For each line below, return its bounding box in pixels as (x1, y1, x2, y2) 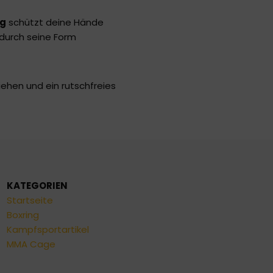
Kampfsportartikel (6, 223, 89, 236)
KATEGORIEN (6, 179, 68, 193)
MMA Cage (6, 238, 55, 251)
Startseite (6, 194, 53, 207)
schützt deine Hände (6, 16, 104, 29)
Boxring (6, 208, 39, 222)
